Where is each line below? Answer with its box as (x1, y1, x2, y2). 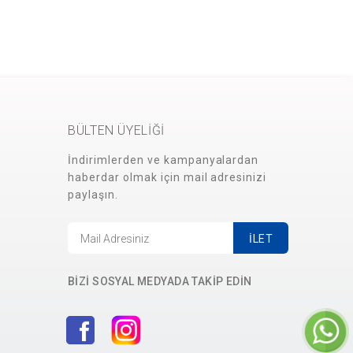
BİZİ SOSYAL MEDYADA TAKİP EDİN (68, 275, 252, 288)
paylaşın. (68, 188, 118, 201)
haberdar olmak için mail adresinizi (68, 171, 267, 184)
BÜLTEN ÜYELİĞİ (68, 123, 165, 138)
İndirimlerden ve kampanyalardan (68, 154, 259, 166)
